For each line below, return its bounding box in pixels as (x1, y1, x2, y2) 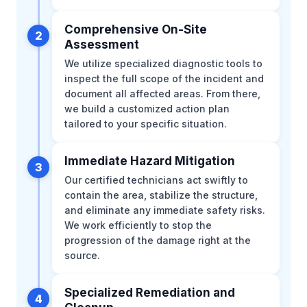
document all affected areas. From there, (64, 87, 260, 99)
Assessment (64, 37, 139, 51)
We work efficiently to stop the (64, 219, 212, 231)
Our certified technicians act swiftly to (64, 173, 248, 186)
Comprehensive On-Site (64, 22, 207, 36)
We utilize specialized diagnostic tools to (64, 57, 262, 69)
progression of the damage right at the (64, 234, 251, 246)
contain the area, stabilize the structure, (64, 188, 258, 201)
